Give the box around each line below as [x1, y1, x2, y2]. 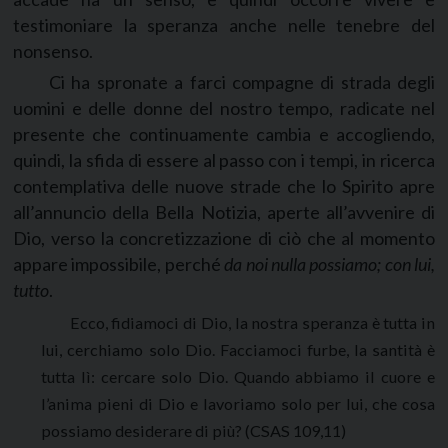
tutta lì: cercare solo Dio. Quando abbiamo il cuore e [41, 366, 435, 386]
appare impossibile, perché [13, 253, 225, 276]
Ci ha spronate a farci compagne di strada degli [49, 71, 435, 94]
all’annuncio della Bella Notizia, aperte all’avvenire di [13, 201, 435, 224]
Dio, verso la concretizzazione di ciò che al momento [13, 227, 435, 250]
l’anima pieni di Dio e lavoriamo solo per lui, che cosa [41, 393, 435, 413]
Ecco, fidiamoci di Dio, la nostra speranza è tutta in [69, 312, 435, 332]
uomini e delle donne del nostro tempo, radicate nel [13, 97, 435, 120]
